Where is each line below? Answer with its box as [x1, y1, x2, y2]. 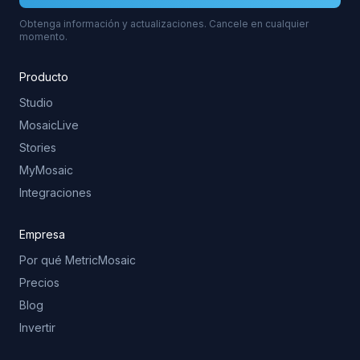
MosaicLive [19, 118, 79, 133]
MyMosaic [19, 163, 73, 178]
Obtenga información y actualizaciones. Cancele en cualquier [19, 18, 309, 31]
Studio [19, 96, 53, 110]
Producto [19, 70, 68, 84]
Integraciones [19, 186, 92, 200]
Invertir [19, 321, 55, 335]
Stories [19, 141, 56, 155]
